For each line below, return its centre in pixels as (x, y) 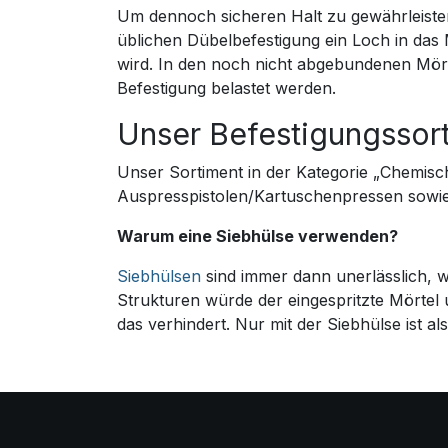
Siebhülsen (159, 275)
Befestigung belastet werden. (226, 87)
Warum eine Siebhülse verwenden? (257, 235)
